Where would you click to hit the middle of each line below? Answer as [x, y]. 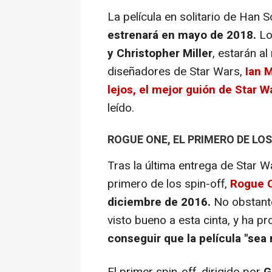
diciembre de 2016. [159, 202]
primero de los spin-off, [169, 184]
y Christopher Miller [160, 53]
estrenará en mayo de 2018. [182, 35]
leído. [121, 108]
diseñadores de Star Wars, [175, 71]
